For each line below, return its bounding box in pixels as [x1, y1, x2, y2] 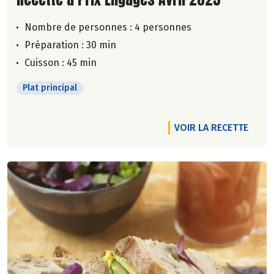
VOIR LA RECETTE [174, 121, 248, 133]
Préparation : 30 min [24, 39, 116, 51]
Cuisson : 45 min [24, 56, 97, 68]
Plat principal [23, 82, 77, 93]
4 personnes [135, 21, 191, 33]
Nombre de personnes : [24, 21, 135, 33]
